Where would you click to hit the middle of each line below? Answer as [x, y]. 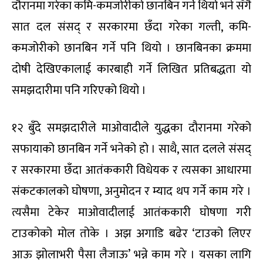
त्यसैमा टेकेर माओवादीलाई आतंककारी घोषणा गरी [131, 213]
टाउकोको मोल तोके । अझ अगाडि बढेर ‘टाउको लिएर [131, 234]
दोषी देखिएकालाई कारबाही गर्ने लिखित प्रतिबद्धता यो [131, 70]
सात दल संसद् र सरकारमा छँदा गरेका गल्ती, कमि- [131, 27]
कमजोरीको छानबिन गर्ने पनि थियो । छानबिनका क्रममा [131, 48]
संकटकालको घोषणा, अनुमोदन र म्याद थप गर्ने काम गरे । [131, 192]
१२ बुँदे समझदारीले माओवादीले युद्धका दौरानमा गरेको [131, 128]
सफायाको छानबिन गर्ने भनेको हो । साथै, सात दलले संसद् [131, 149]
